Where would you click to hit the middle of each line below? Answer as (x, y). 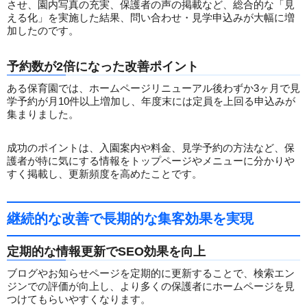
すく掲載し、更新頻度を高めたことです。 (105, 174)
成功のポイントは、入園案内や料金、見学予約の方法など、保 (151, 148)
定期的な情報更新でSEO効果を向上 (106, 252)
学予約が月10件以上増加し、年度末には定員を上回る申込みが (151, 101)
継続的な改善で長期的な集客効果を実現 (130, 219)
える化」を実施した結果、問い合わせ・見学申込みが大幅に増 (151, 18)
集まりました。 (43, 114)
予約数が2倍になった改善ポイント (103, 67)
